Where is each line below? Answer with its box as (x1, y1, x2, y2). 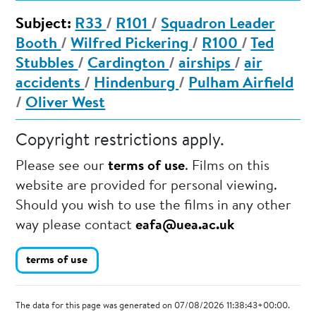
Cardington (87, 56, 169, 73)
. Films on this (185, 159, 270, 174)
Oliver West (25, 96, 106, 112)
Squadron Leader (161, 17, 276, 33)
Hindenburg (94, 76, 179, 92)
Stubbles (16, 56, 78, 73)
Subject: (16, 17, 72, 33)
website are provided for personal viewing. (16, 179, 278, 194)
